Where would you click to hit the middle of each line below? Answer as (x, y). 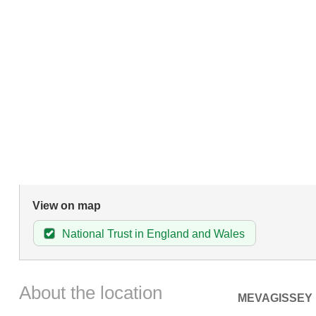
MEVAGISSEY (275, 298)
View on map (66, 206)
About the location (90, 292)
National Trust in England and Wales (153, 234)
